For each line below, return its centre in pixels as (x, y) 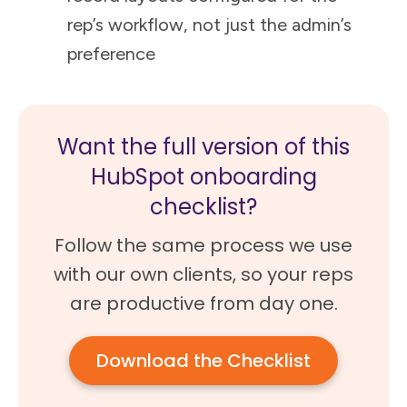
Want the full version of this (203, 147)
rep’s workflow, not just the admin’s (209, 25)
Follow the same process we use (203, 246)
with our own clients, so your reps (203, 275)
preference (111, 54)
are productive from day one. (203, 304)
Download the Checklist (203, 361)
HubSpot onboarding (203, 177)
